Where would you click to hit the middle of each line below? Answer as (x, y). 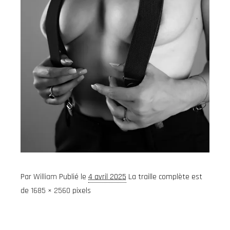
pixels (81, 190)
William (45, 177)
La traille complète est (165, 177)
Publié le (74, 177)
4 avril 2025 (107, 177)
